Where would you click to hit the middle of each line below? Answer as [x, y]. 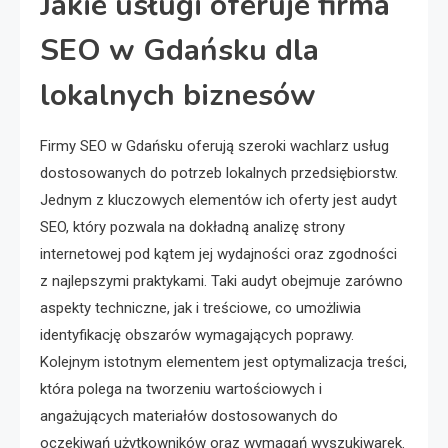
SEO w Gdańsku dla [179, 50]
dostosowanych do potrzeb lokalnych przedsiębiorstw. [219, 173]
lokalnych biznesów [178, 95]
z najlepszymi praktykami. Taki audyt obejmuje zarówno [221, 281]
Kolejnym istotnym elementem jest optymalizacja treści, [223, 362]
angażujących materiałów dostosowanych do [189, 416]
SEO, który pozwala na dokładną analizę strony [192, 227]
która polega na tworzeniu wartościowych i [181, 389]
